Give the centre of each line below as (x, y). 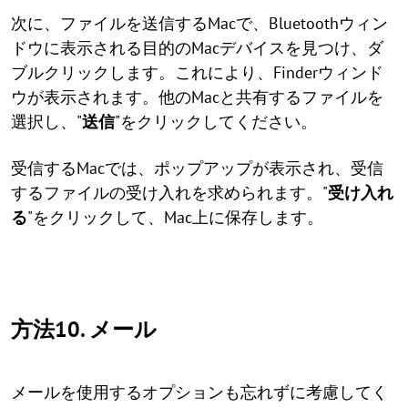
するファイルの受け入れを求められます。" (169, 193)
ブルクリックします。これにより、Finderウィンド (197, 72)
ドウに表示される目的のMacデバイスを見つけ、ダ (197, 48)
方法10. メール (84, 329)
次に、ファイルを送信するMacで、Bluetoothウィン (199, 23)
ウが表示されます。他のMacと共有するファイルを (197, 97)
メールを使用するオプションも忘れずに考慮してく (199, 392)
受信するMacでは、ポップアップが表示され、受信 (197, 168)
